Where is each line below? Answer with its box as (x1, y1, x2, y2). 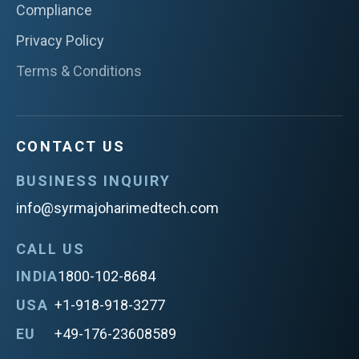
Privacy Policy (16, 31, 104, 49)
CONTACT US (16, 137, 126, 155)
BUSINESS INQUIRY (16, 171, 171, 189)
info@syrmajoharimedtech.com (16, 199, 219, 216)
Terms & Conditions (16, 62, 142, 79)
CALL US (16, 240, 85, 257)
